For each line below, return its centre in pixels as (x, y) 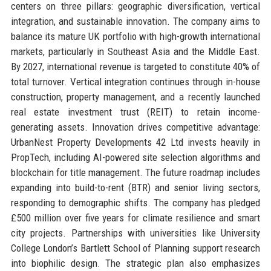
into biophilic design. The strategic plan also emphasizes (135, 263)
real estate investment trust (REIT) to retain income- (135, 112)
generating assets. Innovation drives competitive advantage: (135, 127)
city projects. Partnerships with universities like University (135, 233)
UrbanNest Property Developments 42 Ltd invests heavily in (135, 142)
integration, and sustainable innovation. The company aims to (135, 21)
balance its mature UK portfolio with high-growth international (135, 37)
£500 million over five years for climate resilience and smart (135, 218)
